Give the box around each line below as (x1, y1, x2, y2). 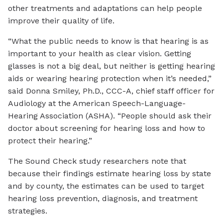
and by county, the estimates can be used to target (8, 181, 204, 191)
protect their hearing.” (8, 136, 92, 146)
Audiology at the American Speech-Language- (8, 99, 186, 109)
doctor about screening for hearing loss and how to (8, 123, 205, 133)
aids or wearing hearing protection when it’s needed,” (8, 74, 212, 84)
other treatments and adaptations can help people (8, 3, 202, 13)
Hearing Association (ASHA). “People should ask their (8, 111, 212, 121)
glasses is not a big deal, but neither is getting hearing (8, 61, 215, 71)
